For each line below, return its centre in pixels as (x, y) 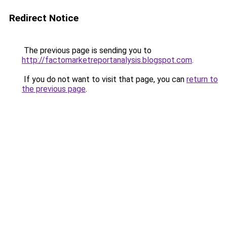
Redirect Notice (44, 18)
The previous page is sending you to (87, 50)
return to (202, 79)
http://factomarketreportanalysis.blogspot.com (107, 60)
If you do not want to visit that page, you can (104, 79)
